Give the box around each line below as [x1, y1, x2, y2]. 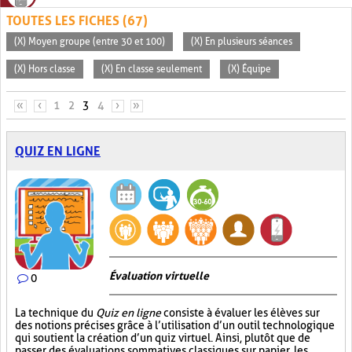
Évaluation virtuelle [109, 269, 209, 282]
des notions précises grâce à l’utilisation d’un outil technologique [15, 319, 335, 332]
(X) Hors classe [14, 64, 75, 75]
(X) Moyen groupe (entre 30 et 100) [14, 36, 165, 47]
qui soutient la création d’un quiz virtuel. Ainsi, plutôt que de [15, 332, 310, 344]
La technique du [15, 306, 96, 319]
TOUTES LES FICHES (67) [6, 13, 148, 28]
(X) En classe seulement [101, 64, 202, 75]
